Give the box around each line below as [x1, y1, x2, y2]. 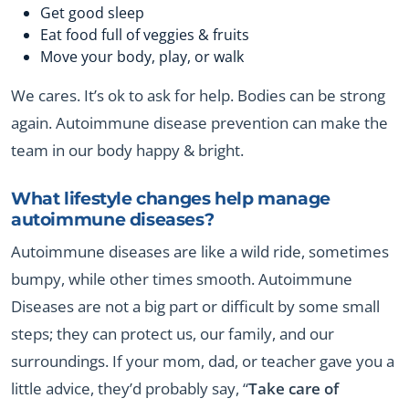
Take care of [248, 378, 339, 400]
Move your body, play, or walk [40, 47, 244, 68]
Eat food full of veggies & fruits [40, 25, 249, 46]
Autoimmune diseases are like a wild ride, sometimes [11, 241, 389, 263]
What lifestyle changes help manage [11, 186, 330, 209]
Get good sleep [40, 3, 144, 24]
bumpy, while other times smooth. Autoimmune [11, 268, 352, 290]
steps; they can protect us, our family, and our [11, 323, 334, 345]
